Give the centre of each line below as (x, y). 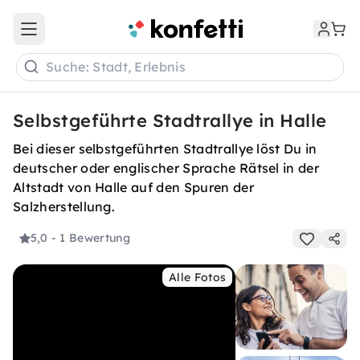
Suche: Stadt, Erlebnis (116, 67)
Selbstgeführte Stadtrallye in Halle (170, 121)
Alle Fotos (198, 277)
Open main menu (76, 36)
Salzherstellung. (64, 207)
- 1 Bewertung (90, 238)
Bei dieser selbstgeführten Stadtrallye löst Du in (165, 149)
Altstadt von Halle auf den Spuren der (133, 187)
